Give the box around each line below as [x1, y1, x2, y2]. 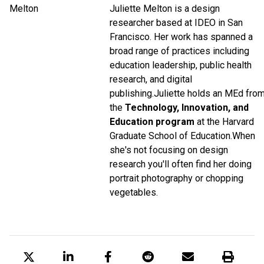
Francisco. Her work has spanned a [110, 31, 253, 42]
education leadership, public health [110, 59, 252, 71]
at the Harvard [194, 115, 254, 127]
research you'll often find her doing [110, 158, 252, 170]
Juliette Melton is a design [110, 2, 220, 14]
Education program [110, 115, 194, 127]
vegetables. [110, 186, 160, 198]
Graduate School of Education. [110, 130, 232, 141]
